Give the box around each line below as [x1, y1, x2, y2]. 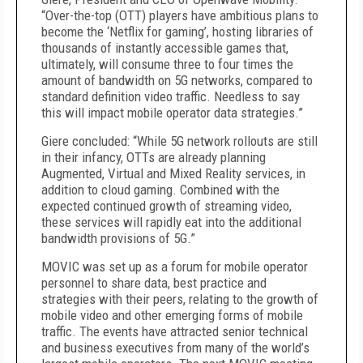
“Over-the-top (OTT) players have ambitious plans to [41, 7, 318, 23]
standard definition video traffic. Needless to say [41, 88, 300, 105]
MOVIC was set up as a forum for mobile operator [41, 258, 308, 275]
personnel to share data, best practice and [41, 275, 267, 291]
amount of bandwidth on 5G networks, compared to [41, 72, 313, 88]
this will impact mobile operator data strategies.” [41, 105, 303, 121]
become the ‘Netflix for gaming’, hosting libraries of [41, 23, 314, 40]
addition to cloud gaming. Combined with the [41, 181, 280, 198]
